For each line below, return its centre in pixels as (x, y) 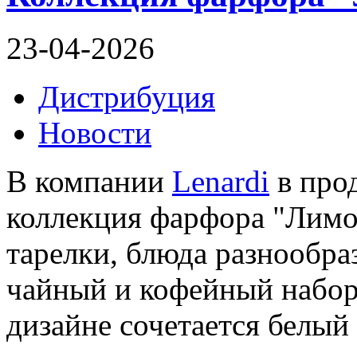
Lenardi (221, 182)
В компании (89, 182)
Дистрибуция (127, 97)
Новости (95, 133)
